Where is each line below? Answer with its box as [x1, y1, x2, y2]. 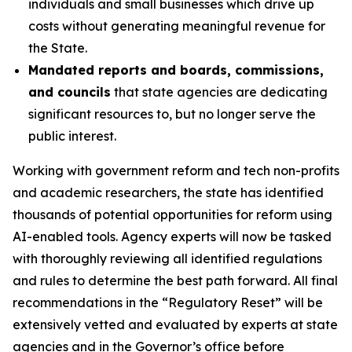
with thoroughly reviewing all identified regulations [13, 251, 322, 266]
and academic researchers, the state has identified [13, 185, 324, 200]
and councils [28, 84, 111, 100]
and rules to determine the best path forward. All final [13, 273, 338, 288]
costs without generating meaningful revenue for [28, 18, 325, 34]
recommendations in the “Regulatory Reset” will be [13, 295, 323, 310]
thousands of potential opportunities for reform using [13, 207, 332, 222]
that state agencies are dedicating [111, 84, 328, 100]
